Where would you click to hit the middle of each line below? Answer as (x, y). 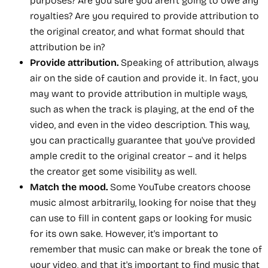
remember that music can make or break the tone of (146, 249)
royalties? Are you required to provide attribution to (144, 16)
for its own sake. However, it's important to (124, 233)
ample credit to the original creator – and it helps (138, 156)
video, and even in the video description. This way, (140, 124)
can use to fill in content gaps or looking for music (141, 218)
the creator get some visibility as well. (113, 171)
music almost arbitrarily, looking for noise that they (143, 202)
